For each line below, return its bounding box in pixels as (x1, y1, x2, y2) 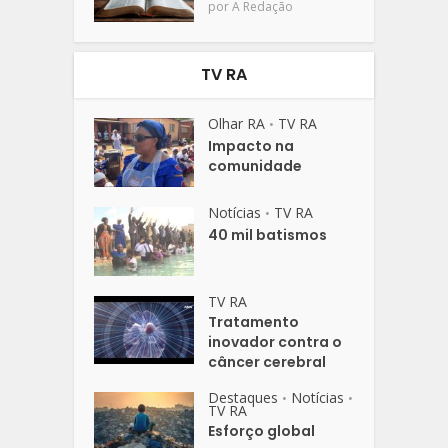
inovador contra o (208, 331, 343, 352)
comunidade (208, 155, 303, 176)
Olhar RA (208, 113, 266, 133)
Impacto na (208, 135, 295, 156)
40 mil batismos (208, 224, 328, 245)
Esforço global (208, 420, 316, 441)
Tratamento (208, 311, 300, 332)
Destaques (208, 387, 279, 407)
